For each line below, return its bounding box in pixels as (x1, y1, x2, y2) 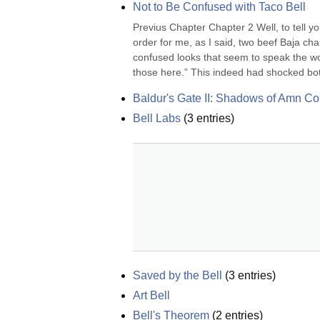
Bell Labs (133, 112, 181, 124)
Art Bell (133, 289, 170, 301)
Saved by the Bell (133, 269, 222, 281)
